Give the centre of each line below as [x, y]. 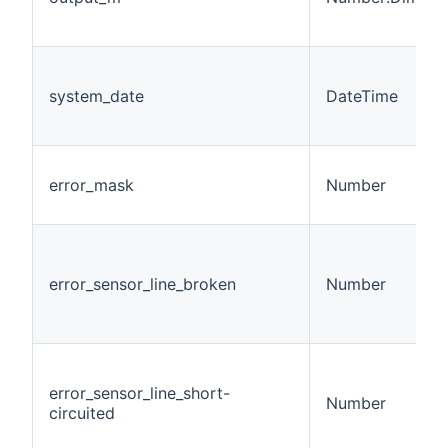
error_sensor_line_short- [139, 393]
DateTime [362, 96]
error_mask [91, 185]
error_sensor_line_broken [142, 284]
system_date [96, 96]
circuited [82, 413]
